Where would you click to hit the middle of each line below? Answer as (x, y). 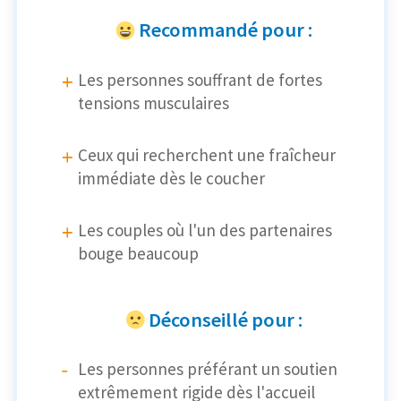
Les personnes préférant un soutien (208, 368)
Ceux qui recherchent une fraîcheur (207, 154)
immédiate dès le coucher (171, 178)
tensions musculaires (154, 102)
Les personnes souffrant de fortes (200, 79)
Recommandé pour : (226, 30)
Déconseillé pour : (225, 319)
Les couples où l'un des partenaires (205, 230)
